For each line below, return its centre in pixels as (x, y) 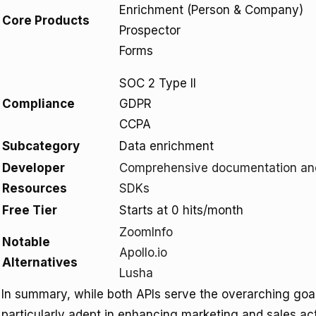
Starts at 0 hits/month (181, 210)
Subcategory (41, 146)
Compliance (38, 104)
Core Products (46, 20)
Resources (35, 188)
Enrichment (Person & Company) (211, 10)
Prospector (150, 30)
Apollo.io (143, 253)
